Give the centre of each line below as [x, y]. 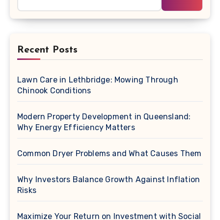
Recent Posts [47, 50]
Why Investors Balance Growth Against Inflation [109, 180]
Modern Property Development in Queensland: [104, 117]
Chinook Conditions [54, 91]
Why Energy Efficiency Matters [76, 128]
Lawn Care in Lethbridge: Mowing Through [98, 80]
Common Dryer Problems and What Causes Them [110, 154]
